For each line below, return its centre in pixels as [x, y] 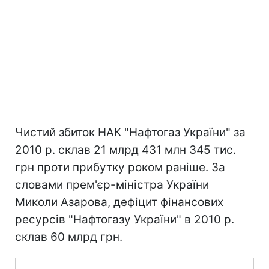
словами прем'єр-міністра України [112, 184]
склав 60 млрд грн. [69, 237]
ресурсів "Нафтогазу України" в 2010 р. [125, 219]
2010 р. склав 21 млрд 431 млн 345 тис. [125, 150]
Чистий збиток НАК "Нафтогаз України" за [130, 132]
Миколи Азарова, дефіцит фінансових [119, 202]
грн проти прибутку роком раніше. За [120, 167]
